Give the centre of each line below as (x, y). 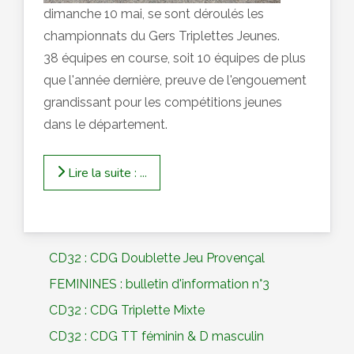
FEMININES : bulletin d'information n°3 (159, 284)
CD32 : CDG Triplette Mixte (127, 310)
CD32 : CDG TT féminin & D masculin (156, 336)
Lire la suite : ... (106, 173)
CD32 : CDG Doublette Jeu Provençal (157, 258)
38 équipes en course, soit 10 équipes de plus (175, 58)
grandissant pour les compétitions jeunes (163, 102)
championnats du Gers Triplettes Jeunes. (162, 36)
